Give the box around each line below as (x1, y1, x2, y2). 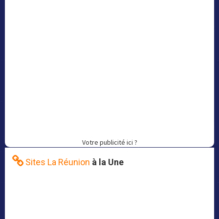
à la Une (92, 157, 124, 167)
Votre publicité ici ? (82, 138, 137, 147)
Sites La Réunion (25, 157, 90, 167)
